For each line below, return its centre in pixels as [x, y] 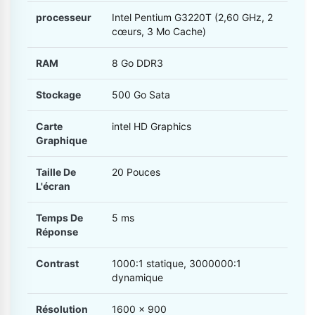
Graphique [62, 141]
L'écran [53, 186]
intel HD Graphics [152, 127]
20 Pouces [136, 172]
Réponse [57, 232]
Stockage [58, 95]
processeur [64, 18]
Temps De [59, 218]
